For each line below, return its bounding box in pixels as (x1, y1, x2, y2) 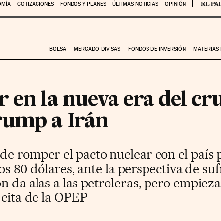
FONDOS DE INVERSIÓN (128, 45, 186, 52)
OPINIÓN (164, 1, 186, 7)
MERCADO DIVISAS (74, 45, 121, 52)
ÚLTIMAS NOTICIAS (112, 1, 158, 7)
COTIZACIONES (17, 1, 54, 7)
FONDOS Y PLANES (60, 1, 106, 7)
